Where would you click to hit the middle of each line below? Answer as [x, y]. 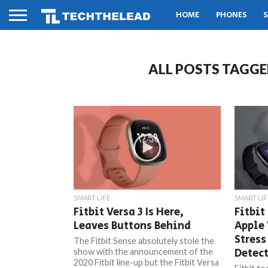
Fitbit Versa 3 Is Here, [129, 212]
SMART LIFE [92, 198]
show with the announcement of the [144, 252]
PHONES [231, 15]
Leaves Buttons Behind [133, 226]
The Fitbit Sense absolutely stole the [144, 241]
